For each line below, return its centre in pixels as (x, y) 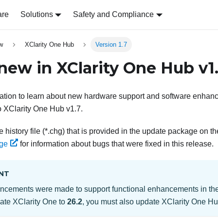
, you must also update (122, 202)
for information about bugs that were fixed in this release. (116, 144)
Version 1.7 (111, 45)
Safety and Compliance (114, 14)
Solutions (36, 14)
